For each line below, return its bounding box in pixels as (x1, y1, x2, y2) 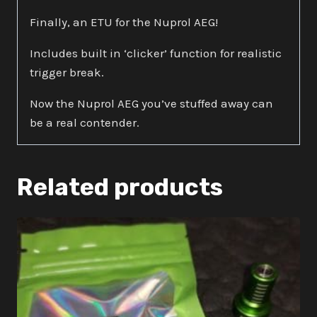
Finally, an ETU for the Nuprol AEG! (30, 14, 218, 29)
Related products (17, 172, 223, 202)
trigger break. (30, 64, 104, 79)
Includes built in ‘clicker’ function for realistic (30, 45, 282, 60)
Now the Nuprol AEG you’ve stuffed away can (30, 96, 273, 110)
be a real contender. (30, 115, 139, 129)
